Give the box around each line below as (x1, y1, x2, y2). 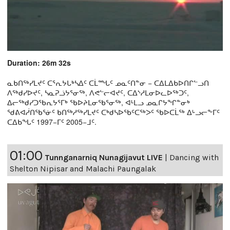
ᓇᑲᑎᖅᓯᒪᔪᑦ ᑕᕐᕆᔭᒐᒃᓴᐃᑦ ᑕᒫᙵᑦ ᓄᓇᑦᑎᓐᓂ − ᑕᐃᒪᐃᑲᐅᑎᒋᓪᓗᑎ (7, 78, 209, 88)
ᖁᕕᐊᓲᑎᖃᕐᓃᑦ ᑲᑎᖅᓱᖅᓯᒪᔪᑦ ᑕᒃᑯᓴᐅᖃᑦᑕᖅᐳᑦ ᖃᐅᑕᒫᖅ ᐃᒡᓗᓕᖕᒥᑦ (7, 107, 220, 118)
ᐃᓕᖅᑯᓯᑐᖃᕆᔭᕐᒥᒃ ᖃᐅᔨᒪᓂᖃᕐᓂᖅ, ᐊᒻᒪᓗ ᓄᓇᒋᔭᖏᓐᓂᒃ (7, 97, 190, 108)
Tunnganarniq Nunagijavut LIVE (45, 152, 163, 163)
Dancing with (169, 152, 219, 163)
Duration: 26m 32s (7, 57, 71, 68)
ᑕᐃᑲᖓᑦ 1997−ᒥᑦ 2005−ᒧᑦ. (7, 117, 97, 127)
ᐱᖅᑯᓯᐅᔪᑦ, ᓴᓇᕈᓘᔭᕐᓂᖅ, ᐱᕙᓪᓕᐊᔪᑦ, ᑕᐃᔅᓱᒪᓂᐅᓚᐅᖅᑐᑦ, (7, 87, 189, 98)
